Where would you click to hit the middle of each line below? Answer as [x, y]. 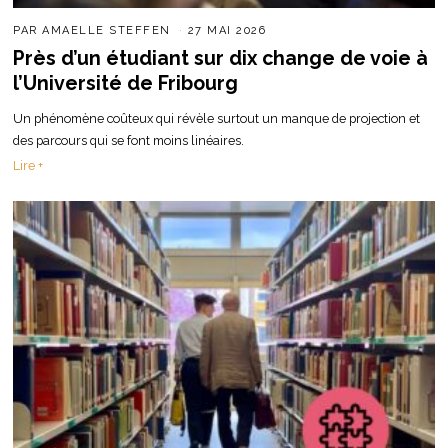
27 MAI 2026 [227, 30]
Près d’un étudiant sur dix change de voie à [221, 58]
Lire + [28, 165]
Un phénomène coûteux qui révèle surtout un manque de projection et [217, 119]
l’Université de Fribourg [126, 83]
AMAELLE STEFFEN [106, 30]
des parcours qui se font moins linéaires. [129, 141]
